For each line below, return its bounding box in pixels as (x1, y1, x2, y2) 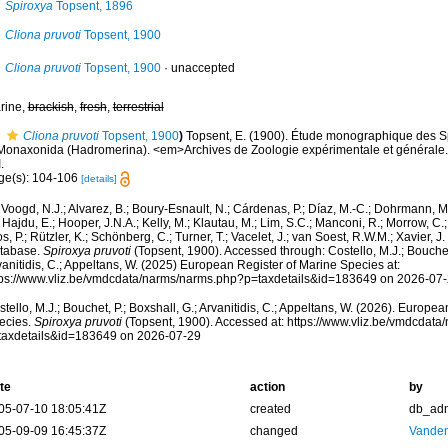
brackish (27, 100, 74, 114)
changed (249, 424, 298, 439)
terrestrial (112, 100, 164, 114)
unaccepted (170, 61, 235, 75)
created (249, 402, 291, 417)
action (249, 380, 285, 395)
